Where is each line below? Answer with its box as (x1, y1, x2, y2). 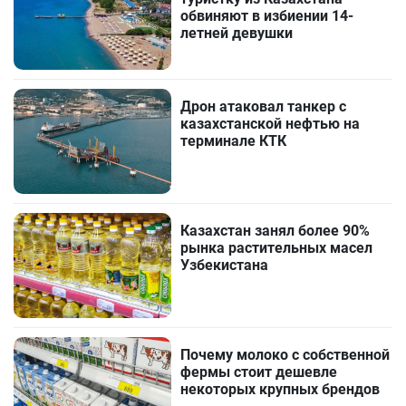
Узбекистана (180, 256, 269, 274)
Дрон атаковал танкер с (180, 97, 347, 115)
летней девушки (180, 24, 294, 43)
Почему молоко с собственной (180, 345, 391, 363)
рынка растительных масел (180, 238, 373, 256)
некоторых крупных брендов (180, 380, 381, 398)
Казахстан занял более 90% (180, 221, 371, 239)
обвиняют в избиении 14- (180, 7, 354, 25)
